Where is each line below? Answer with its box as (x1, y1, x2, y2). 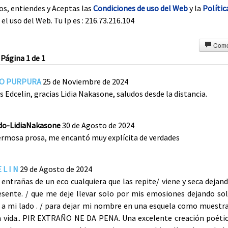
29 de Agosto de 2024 (20, 164, 92, 175)
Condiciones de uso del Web (93, 3, 188, 14)
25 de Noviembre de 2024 (43, 76, 128, 87)
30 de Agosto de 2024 (62, 120, 134, 131)
